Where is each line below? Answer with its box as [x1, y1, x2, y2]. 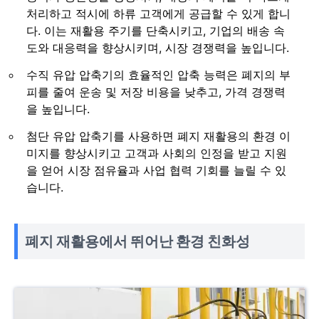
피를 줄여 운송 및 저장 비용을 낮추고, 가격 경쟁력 [26, 84, 286, 99]
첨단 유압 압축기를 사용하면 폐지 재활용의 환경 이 [26, 128, 291, 143]
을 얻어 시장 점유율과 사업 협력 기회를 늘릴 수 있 [26, 162, 286, 177]
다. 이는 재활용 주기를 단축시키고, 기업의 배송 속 [26, 23, 285, 38]
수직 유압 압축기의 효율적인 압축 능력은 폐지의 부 [26, 67, 291, 82]
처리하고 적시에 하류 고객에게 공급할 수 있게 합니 [26, 6, 291, 21]
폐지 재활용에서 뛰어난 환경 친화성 [25, 232, 250, 250]
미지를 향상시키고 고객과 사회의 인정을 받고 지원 [26, 145, 287, 160]
